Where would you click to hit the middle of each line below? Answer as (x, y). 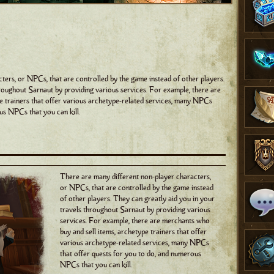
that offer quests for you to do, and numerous (131, 254)
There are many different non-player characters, (135, 176)
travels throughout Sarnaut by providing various (135, 209)
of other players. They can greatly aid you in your (137, 198)
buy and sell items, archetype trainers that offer (133, 231)
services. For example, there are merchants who (135, 220)
